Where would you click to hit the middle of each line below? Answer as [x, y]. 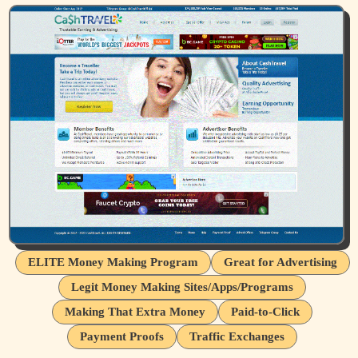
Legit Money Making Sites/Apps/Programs [182, 286]
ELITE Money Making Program [113, 262]
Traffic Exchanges [237, 336]
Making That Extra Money [135, 311]
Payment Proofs [122, 336]
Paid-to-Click [265, 311]
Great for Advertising [280, 262]
